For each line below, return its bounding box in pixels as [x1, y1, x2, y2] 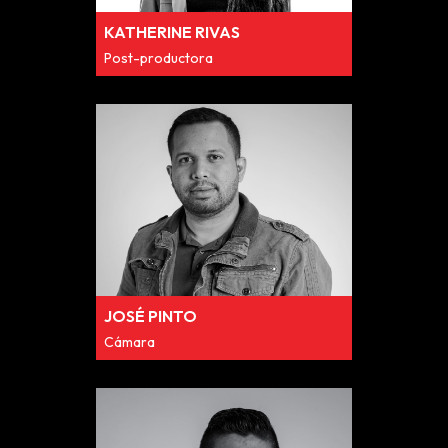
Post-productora [104, 49, 213, 67]
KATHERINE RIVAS [104, 22, 240, 42]
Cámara [104, 333, 155, 351]
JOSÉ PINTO [104, 306, 197, 326]
